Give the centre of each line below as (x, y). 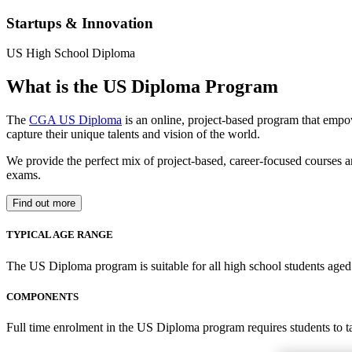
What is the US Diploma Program (142, 87)
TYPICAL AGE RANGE (60, 235)
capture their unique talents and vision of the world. (133, 134)
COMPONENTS (42, 296)
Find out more (44, 203)
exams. (24, 175)
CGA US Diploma (75, 120)
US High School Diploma (71, 53)
